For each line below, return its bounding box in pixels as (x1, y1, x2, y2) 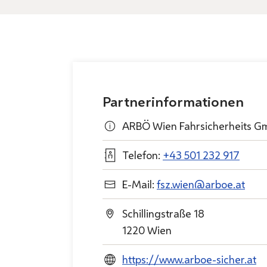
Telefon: (122, 148, 163, 162)
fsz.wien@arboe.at (157, 177, 245, 191)
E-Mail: (122, 177, 157, 191)
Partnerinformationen (103, 92, 244, 111)
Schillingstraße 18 (122, 206, 204, 221)
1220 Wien (122, 223, 172, 237)
